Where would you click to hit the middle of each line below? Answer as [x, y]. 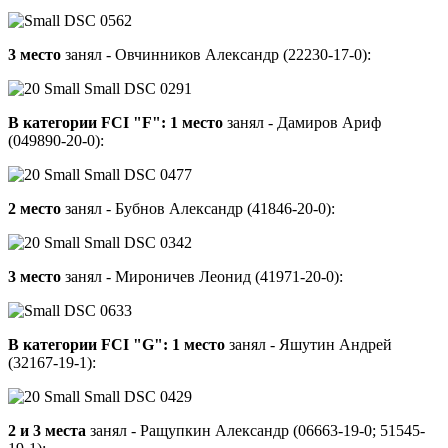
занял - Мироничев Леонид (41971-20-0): [202, 277]
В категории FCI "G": [88, 345]
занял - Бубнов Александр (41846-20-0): [198, 209]
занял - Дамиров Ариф [302, 123]
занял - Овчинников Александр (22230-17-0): [216, 55]
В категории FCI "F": [87, 123]
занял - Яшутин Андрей [308, 345]
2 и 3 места [47, 431]
